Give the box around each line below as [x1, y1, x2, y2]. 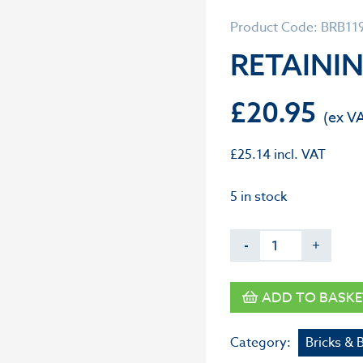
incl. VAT [271, 145, 326, 164]
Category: [230, 333, 294, 352]
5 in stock [230, 187, 287, 207]
